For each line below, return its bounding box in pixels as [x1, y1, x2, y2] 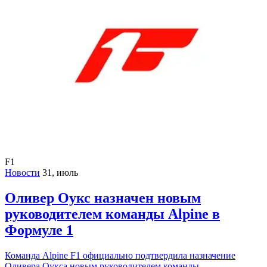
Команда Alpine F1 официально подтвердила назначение [5, 250, 235, 260]
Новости [5, 167, 40, 178]
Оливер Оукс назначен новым [5, 190, 201, 206]
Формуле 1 [5, 222, 73, 238]
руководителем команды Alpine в [5, 206, 220, 222]
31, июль [42, 167, 78, 178]
